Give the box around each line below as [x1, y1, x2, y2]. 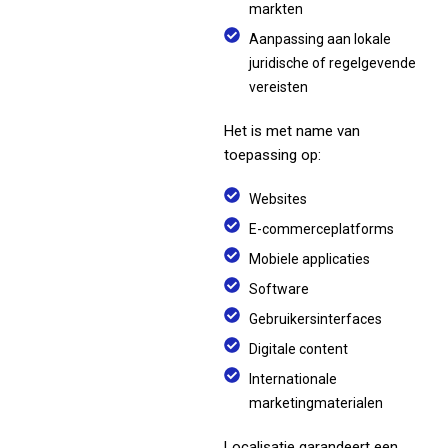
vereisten [249, 79, 308, 96]
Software [249, 281, 309, 298]
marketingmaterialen [249, 395, 383, 412]
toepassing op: [224, 146, 321, 165]
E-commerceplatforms [249, 221, 394, 238]
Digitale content [249, 341, 348, 358]
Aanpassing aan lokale [249, 31, 391, 48]
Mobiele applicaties [249, 251, 370, 268]
